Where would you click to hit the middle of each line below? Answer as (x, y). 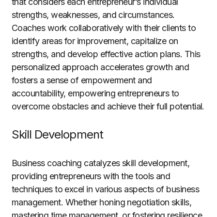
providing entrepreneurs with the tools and (91, 176)
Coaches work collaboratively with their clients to (104, 28)
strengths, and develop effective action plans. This (106, 54)
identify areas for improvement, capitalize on (95, 41)
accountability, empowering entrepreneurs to (95, 93)
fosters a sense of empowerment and (82, 80)
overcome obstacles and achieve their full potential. (108, 106)
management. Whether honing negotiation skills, (102, 202)
